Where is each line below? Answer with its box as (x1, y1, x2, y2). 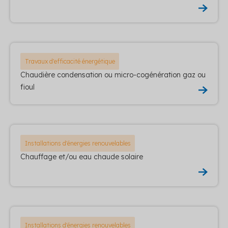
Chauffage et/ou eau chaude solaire (20, 152, 143, 161)
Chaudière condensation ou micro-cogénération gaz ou (20, 70, 206, 79)
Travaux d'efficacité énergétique (24, 57, 115, 65)
